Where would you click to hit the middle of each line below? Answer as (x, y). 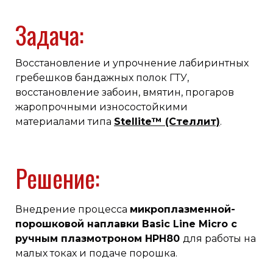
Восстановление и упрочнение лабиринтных (132, 63)
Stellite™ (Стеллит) (167, 122)
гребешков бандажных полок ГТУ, (102, 78)
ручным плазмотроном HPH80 (99, 239)
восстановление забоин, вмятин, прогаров (125, 93)
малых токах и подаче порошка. (96, 253)
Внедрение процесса (73, 210)
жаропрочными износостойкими (101, 107)
